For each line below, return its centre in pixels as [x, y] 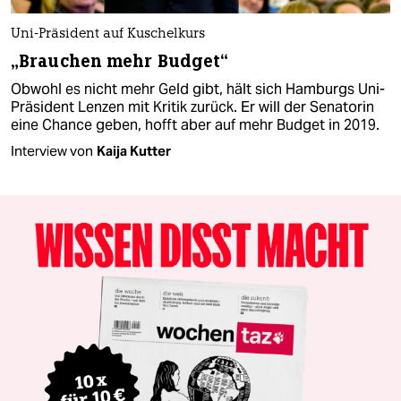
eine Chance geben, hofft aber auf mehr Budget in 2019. [195, 125]
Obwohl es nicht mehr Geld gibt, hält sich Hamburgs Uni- [198, 90]
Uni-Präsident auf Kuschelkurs [108, 35]
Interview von [52, 151]
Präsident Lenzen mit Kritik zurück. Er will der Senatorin [192, 107]
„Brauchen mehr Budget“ [120, 62]
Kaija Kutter [134, 151]
